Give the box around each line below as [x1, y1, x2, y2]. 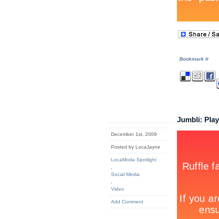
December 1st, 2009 [111, 131, 157, 137]
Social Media [111, 172, 140, 177]
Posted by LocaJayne [111, 144, 160, 150]
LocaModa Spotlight [111, 157, 156, 162]
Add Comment [111, 199, 143, 204]
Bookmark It [179, 56, 208, 62]
